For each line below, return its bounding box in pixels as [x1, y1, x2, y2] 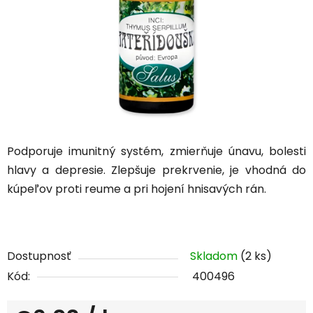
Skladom [190, 248, 240, 265]
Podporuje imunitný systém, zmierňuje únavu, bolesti [7, 143, 306, 160]
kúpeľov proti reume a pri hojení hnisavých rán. [7, 181, 269, 198]
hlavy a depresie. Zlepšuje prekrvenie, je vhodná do [7, 162, 306, 179]
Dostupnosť [7, 248, 71, 265]
